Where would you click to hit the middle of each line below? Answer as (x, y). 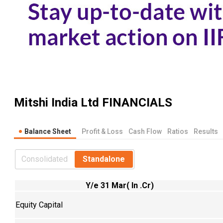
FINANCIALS (136, 103)
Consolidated (45, 159)
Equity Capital (39, 205)
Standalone (104, 159)
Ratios (178, 131)
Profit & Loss (102, 131)
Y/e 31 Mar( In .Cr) (119, 185)
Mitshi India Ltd (56, 103)
